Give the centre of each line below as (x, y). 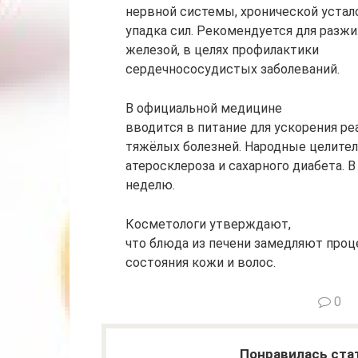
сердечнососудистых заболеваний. (233, 69)
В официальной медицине (204, 108)
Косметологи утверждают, (208, 224)
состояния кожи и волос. (201, 262)
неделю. (150, 185)
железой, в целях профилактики (222, 50)
